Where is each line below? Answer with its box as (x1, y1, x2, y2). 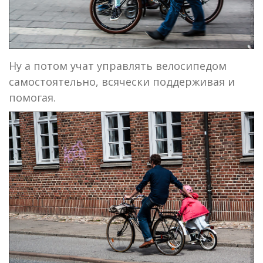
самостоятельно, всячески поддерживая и (9, 75, 235, 89)
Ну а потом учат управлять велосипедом (9, 59, 227, 73)
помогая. (9, 90, 56, 105)
